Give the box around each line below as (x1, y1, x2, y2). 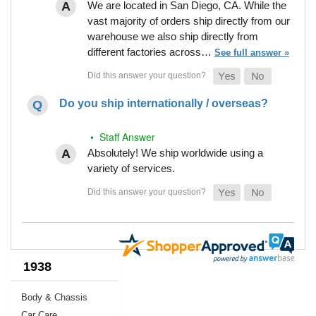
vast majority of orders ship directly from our (87, 14, 290, 27)
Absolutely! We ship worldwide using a (87, 146, 263, 159)
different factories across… (87, 45, 214, 58)
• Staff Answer (87, 129, 155, 144)
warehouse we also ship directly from (87, 30, 258, 42)
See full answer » (214, 47, 289, 58)
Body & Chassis (21, 291, 87, 303)
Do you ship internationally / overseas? (59, 97, 268, 109)
